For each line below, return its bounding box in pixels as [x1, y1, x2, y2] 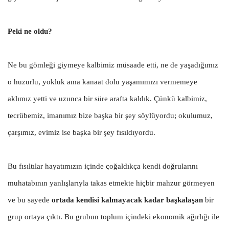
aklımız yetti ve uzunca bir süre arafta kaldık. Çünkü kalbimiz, [8, 94, 207, 103]
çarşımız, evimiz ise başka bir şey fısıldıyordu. [8, 128, 155, 136]
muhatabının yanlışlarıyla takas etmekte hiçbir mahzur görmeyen [8, 178, 215, 187]
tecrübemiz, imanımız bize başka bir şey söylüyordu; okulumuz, [8, 111, 213, 120]
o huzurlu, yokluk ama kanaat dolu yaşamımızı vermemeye [8, 77, 197, 86]
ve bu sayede [8, 195, 52, 204]
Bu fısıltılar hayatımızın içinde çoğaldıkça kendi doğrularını [8, 162, 198, 170]
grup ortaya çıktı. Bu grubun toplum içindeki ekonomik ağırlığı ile [8, 212, 219, 221]
